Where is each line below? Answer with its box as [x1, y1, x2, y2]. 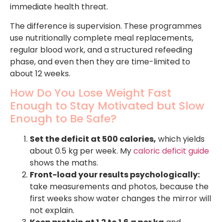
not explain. [30, 205, 74, 217]
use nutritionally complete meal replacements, [10, 32, 193, 44]
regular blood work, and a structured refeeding [10, 44, 192, 55]
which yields [156, 133, 205, 145]
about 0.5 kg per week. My [30, 145, 133, 157]
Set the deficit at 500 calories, [30, 133, 156, 145]
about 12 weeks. [10, 67, 70, 79]
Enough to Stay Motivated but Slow [10, 98, 204, 114]
